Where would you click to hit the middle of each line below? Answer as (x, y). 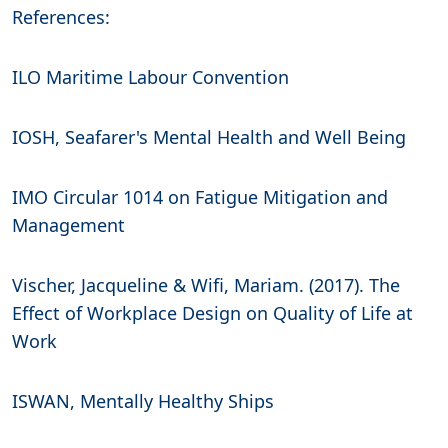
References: (61, 17)
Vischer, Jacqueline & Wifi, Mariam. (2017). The (206, 285)
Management (68, 225)
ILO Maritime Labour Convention (150, 77)
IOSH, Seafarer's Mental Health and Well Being (209, 137)
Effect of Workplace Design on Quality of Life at (212, 313)
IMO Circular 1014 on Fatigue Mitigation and (200, 197)
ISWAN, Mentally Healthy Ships (143, 401)
